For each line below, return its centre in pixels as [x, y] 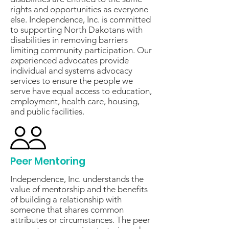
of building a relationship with [66, 199]
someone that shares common [67, 210]
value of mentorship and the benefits [79, 189]
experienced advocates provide [70, 60]
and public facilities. [47, 111]
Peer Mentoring [48, 161]
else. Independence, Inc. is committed [81, 19]
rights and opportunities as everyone [79, 9]
